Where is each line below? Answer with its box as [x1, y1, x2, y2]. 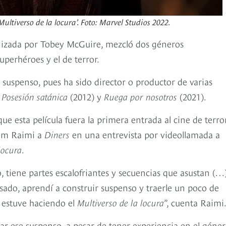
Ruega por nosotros [104, 89, 177, 102]
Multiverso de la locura [77, 195, 164, 208]
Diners [44, 127, 70, 140]
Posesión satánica [2, 89, 68, 102]
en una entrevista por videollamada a [70, 127, 220, 140]
